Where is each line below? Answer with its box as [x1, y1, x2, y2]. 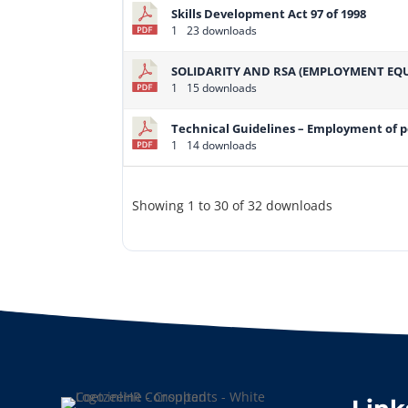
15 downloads [184, 80, 258, 97]
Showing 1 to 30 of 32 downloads [132, 196, 333, 214]
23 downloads [184, 23, 258, 39]
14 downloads [184, 138, 258, 154]
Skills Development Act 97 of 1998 [171, 5, 367, 23]
